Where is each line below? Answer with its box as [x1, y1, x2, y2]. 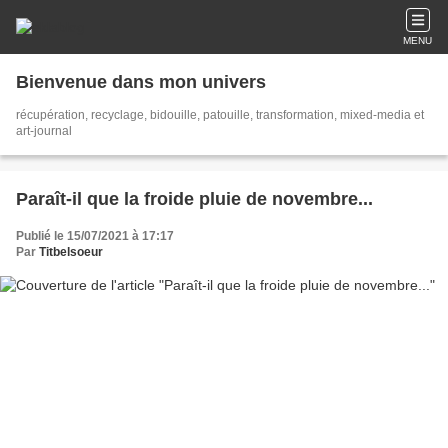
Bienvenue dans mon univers [16, 72, 266, 92]
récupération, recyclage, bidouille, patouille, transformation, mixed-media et [16, 108, 424, 122]
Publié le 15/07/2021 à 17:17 [16, 229, 174, 243]
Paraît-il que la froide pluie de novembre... [16, 189, 373, 209]
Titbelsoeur [39, 245, 103, 259]
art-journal [16, 124, 72, 138]
